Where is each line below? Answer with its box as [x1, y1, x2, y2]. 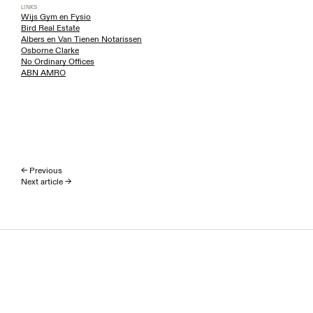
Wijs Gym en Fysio [21, 11, 91, 22]
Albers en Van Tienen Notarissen [21, 34, 142, 45]
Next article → [21, 176, 71, 187]
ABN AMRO [21, 67, 66, 78]
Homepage [21, 289, 74, 302]
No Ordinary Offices [21, 56, 94, 67]
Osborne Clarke [21, 45, 79, 56]
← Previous [21, 165, 62, 176]
